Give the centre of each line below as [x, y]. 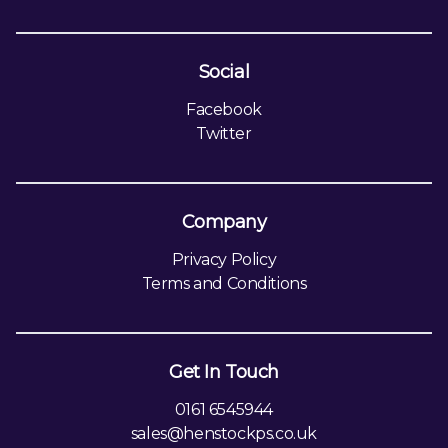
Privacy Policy [224, 259]
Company [224, 221]
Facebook [224, 109]
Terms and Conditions [224, 283]
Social [224, 71]
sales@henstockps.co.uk [224, 433]
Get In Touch [224, 371]
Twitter [224, 133]
